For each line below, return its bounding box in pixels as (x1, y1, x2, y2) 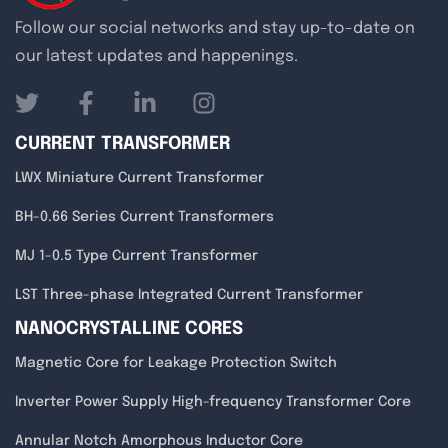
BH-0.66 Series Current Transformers (15, 209, 274, 224)
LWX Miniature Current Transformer (15, 170, 264, 185)
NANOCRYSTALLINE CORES (15, 319, 243, 338)
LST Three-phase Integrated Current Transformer (15, 287, 363, 302)
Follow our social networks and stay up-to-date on (15, 19, 415, 37)
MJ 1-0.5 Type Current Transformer (15, 248, 258, 263)
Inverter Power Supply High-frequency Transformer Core (15, 394, 411, 409)
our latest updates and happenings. (15, 47, 298, 65)
